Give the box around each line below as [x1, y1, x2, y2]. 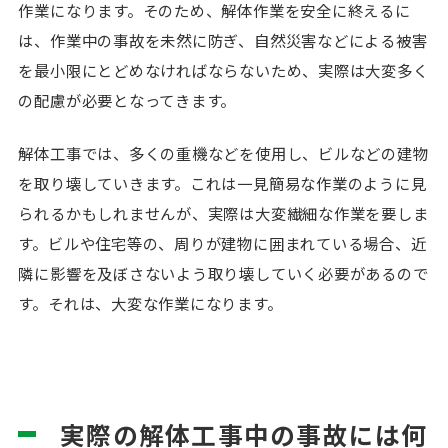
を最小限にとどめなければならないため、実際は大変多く [18, 58, 429, 81]
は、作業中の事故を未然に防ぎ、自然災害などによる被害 [18, 28, 428, 51]
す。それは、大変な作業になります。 [18, 291, 283, 314]
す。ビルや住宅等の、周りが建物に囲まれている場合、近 [18, 231, 427, 254]
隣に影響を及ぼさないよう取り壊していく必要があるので [18, 261, 429, 284]
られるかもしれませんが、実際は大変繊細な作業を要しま [18, 201, 429, 224]
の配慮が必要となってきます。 [18, 88, 237, 111]
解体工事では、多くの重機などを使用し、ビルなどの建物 [18, 141, 429, 164]
